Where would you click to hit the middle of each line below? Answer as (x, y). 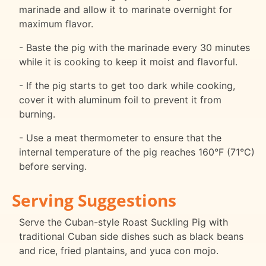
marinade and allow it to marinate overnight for (126, 10)
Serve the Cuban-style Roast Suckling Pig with (123, 222)
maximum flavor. (56, 24)
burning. (37, 114)
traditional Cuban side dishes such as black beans (131, 236)
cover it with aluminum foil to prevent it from (120, 100)
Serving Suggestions (94, 200)
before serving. (53, 167)
